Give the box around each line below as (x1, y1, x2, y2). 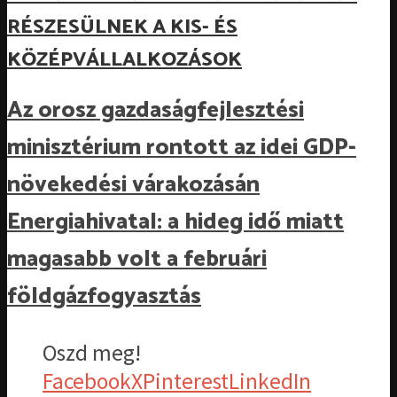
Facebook (43, 366, 131, 395)
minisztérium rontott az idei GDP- (7, 129, 356, 167)
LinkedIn (229, 366, 311, 395)
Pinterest (143, 366, 229, 395)
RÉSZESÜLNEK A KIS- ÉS (7, 10, 237, 43)
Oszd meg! (43, 338, 141, 367)
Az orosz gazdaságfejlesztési (7, 92, 304, 130)
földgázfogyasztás (7, 278, 201, 316)
